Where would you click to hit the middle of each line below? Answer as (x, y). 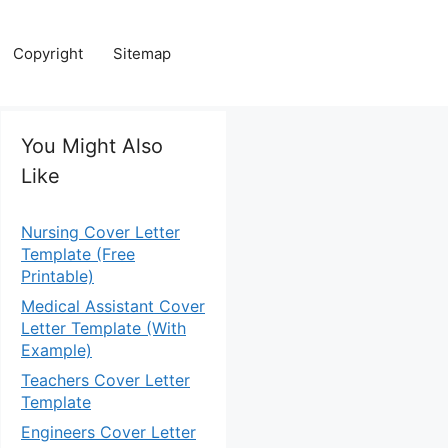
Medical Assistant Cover (113, 306)
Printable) (57, 276)
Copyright (48, 53)
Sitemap (142, 53)
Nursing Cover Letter (100, 232)
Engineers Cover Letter (108, 432)
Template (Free (78, 254)
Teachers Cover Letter (105, 380)
